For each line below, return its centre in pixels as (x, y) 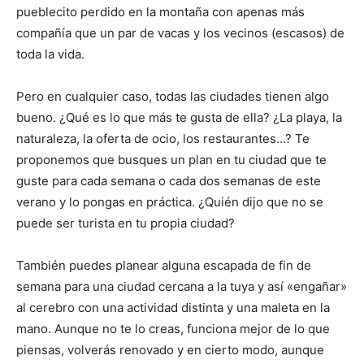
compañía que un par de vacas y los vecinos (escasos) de (180, 32)
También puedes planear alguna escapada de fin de (164, 265)
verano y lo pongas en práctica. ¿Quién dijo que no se (170, 201)
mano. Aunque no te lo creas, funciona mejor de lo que (173, 328)
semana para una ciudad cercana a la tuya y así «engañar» (182, 286)
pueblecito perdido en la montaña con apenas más (160, 11)
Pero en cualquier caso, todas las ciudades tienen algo (173, 96)
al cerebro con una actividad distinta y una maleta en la (173, 307)
